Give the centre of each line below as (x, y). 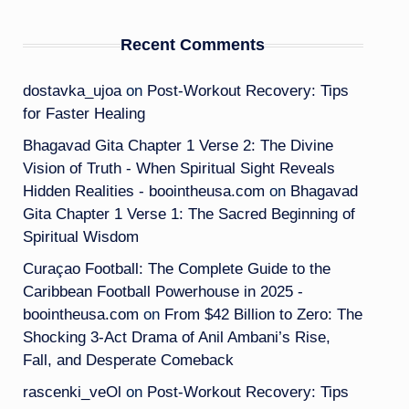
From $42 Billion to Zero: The (263, 315)
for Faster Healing (84, 114)
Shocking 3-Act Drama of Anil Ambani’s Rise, (176, 337)
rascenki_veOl (72, 392)
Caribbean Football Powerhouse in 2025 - (163, 292)
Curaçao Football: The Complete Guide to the (176, 269)
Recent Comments (193, 45)
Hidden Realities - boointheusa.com (143, 191)
